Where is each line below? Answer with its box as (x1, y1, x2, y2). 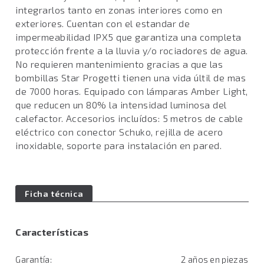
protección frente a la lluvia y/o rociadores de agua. (15, 45, 248, 56)
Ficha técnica (25, 189, 84, 199)
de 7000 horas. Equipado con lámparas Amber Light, (15, 85, 248, 97)
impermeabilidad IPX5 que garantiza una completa (15, 31, 242, 42)
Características (15, 226, 89, 237)
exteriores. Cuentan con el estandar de (15, 18, 190, 29)
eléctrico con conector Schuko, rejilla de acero (15, 126, 223, 137)
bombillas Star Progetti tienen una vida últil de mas (15, 72, 246, 83)
